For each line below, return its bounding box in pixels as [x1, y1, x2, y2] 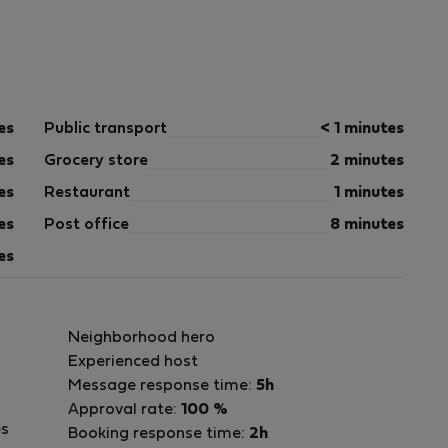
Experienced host [68, 355, 198, 369]
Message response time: [68, 379, 256, 393]
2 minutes [330, 154, 404, 168]
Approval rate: [68, 403, 181, 417]
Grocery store [44, 154, 148, 168]
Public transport [44, 122, 167, 136]
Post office [44, 218, 129, 232]
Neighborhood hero [68, 331, 215, 345]
